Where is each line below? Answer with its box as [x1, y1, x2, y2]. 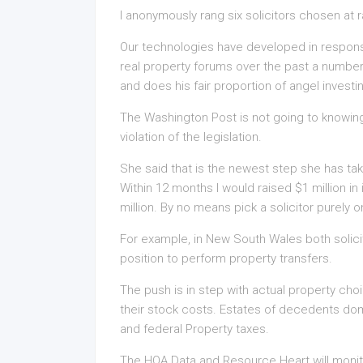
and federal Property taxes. [120, 322, 269, 336]
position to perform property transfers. [120, 251, 332, 266]
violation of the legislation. [120, 130, 262, 144]
